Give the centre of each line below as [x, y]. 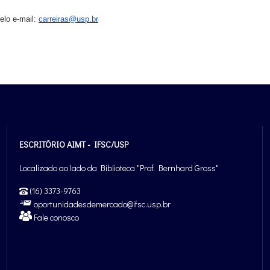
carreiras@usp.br [68, 19]
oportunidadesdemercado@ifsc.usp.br [102, 204]
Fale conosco [56, 218]
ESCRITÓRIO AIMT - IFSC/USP [74, 145]
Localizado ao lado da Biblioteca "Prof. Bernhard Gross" [119, 168]
